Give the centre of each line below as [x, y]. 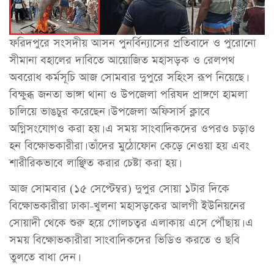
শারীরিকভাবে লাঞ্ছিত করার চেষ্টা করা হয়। [94, 163]
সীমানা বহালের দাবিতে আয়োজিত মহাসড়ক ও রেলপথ [122, 60]
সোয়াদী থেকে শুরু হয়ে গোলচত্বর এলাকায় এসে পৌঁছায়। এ [131, 223]
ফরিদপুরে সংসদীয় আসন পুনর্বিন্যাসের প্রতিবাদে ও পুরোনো [132, 43]
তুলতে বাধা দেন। [43, 257]
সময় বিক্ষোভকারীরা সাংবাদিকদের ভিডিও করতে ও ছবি [124, 240]
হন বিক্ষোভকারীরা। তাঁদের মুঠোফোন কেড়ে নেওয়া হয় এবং [129, 146]
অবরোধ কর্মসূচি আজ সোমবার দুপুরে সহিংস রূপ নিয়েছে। [128, 77]
